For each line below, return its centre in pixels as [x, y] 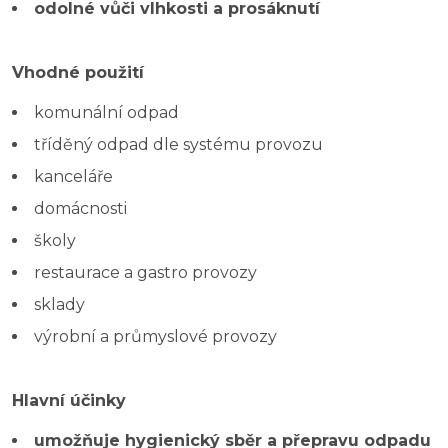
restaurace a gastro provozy [145, 272]
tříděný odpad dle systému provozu [178, 144]
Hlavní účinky [69, 400]
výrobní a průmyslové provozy [155, 336]
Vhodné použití [78, 72]
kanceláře [73, 176]
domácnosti [80, 208]
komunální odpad [106, 112]
